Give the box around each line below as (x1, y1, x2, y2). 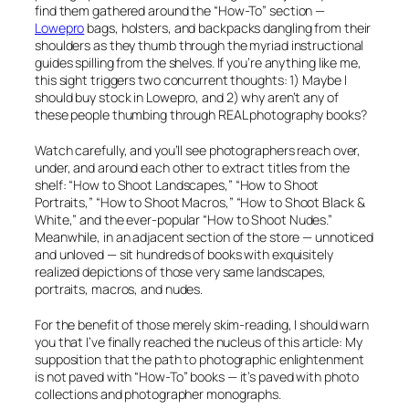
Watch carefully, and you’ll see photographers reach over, (35, 142, 362, 160)
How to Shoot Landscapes (73, 176, 225, 194)
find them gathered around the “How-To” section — (35, 2, 326, 20)
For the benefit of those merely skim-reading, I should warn (35, 316, 370, 334)
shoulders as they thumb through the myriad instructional (35, 37, 364, 55)
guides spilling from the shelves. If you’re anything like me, (35, 54, 362, 72)
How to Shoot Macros (100, 194, 225, 212)
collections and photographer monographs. (35, 385, 281, 404)
